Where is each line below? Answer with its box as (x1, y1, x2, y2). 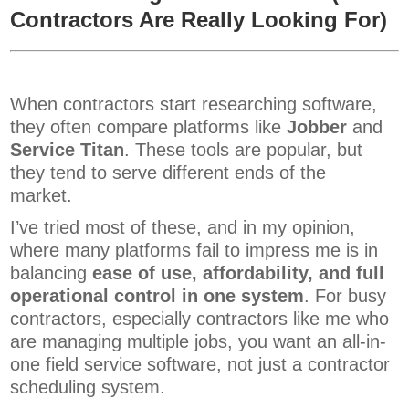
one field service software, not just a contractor (10, 354, 391, 375)
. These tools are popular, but (124, 140, 363, 161)
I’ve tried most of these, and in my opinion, (10, 217, 356, 238)
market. (10, 185, 79, 206)
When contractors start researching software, (10, 94, 378, 115)
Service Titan (10, 140, 125, 161)
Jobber (287, 117, 348, 138)
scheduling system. (10, 377, 166, 398)
